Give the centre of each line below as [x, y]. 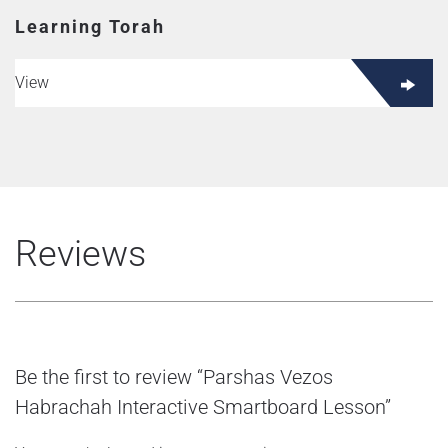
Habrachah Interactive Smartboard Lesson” [203, 407]
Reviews [80, 254]
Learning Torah [90, 26]
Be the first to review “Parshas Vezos [174, 377]
